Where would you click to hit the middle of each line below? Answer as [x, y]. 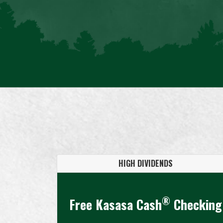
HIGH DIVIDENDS [145, 163]
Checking [196, 204]
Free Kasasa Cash [115, 204]
